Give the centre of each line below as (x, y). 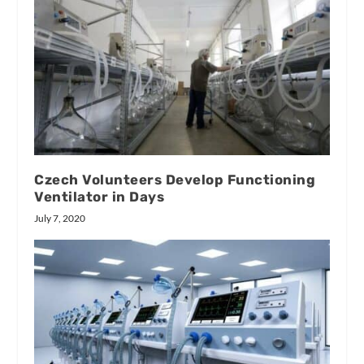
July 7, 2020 (60, 218)
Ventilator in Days (100, 196)
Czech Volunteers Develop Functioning (175, 179)
